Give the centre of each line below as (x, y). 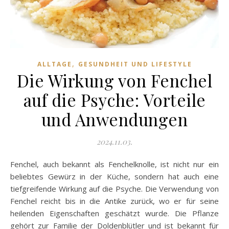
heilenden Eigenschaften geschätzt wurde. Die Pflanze (114, 213)
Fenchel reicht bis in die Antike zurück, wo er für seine (114, 201)
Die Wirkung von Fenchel (114, 80)
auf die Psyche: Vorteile (114, 99)
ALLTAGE (54, 64)
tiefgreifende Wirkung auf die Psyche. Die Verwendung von (114, 188)
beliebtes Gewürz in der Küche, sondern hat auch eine (114, 176)
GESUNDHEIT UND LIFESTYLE (135, 64)
